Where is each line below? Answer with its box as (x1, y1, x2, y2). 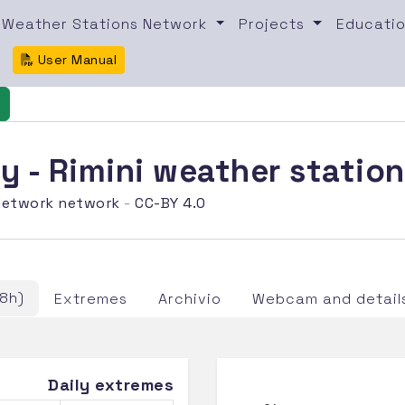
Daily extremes (48, 373, 174, 395)
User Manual (33, 51, 118, 68)
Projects (239, 14, 310, 33)
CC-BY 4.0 (135, 193, 206, 212)
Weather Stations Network (2, 14, 212, 33)
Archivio (158, 288, 222, 308)
